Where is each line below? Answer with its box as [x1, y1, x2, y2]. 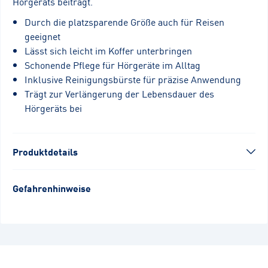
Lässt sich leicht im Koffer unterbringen [25, 43, 192, 58]
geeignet [25, 29, 60, 44]
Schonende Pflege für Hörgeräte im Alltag [25, 57, 200, 72]
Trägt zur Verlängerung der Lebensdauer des [25, 86, 214, 101]
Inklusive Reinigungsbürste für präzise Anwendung [25, 72, 241, 87]
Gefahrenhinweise [13, 181, 91, 196]
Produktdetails [13, 144, 78, 159]
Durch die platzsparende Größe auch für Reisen [25, 14, 224, 29]
